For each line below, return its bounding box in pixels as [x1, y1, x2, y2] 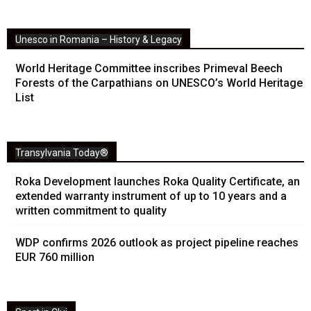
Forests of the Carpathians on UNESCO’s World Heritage [15, 76, 303, 90]
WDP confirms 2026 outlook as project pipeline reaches [15, 235, 299, 249]
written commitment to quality [15, 203, 167, 217]
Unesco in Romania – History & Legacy [15, 33, 182, 45]
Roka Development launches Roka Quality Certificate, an [15, 174, 300, 188]
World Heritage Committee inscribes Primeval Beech [15, 61, 283, 75]
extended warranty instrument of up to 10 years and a [15, 189, 287, 203]
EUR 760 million [15, 250, 94, 264]
